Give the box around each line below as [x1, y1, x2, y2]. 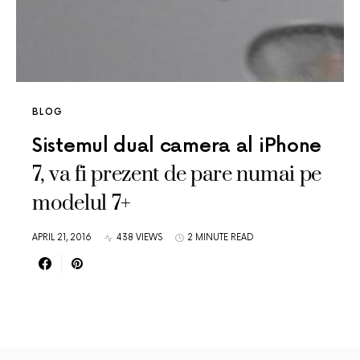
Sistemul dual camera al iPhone [32, 134, 322, 157]
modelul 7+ [32, 190, 131, 217]
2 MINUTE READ [187, 232, 254, 243]
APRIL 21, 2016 [32, 232, 92, 243]
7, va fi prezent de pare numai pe [32, 162, 322, 188]
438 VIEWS [117, 232, 162, 243]
